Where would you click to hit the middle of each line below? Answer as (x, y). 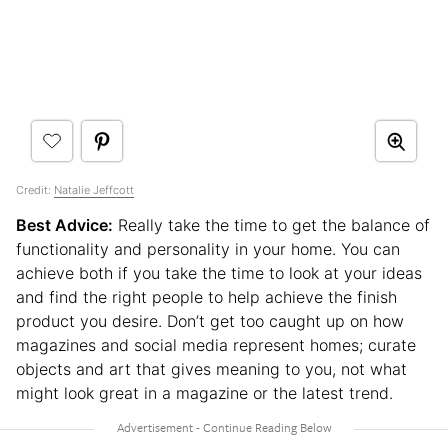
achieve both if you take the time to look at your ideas (219, 273)
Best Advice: (64, 225)
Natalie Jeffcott (94, 190)
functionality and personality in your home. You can (208, 249)
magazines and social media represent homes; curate (216, 345)
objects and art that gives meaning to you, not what (211, 369)
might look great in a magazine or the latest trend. (207, 393)
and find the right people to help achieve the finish (206, 297)
